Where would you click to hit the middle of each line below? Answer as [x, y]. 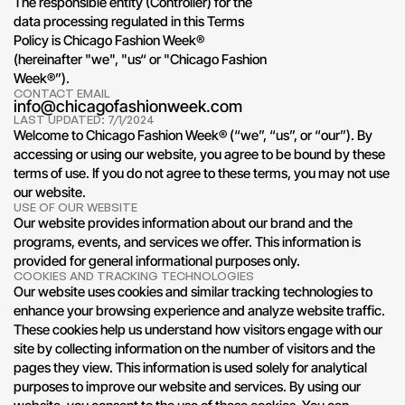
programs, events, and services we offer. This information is [187, 242]
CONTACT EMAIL [62, 94]
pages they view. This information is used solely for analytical [190, 368]
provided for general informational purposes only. [157, 261]
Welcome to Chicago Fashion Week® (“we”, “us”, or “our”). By [193, 136]
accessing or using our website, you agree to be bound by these [199, 155]
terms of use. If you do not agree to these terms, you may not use [202, 174]
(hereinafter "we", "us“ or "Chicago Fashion [140, 60]
